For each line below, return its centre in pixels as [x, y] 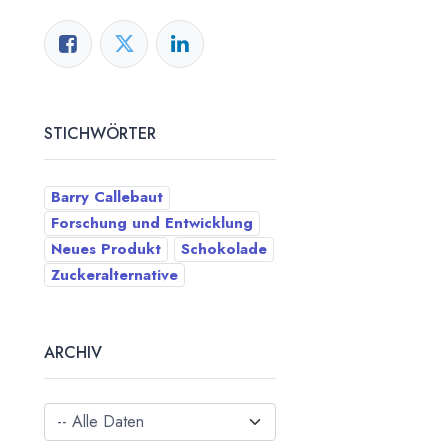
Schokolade [224, 248]
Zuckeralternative [114, 274]
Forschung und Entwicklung [152, 223]
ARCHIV [73, 353]
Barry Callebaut [107, 197]
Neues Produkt [106, 248]
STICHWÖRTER [100, 134]
